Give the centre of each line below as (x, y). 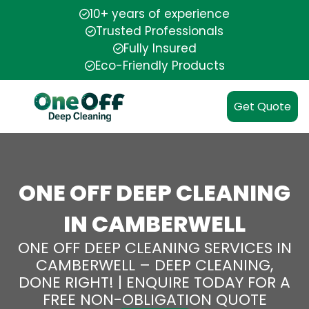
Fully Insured (160, 48)
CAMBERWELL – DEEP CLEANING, (154, 265)
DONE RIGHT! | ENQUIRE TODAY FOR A (154, 282)
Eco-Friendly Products (160, 66)
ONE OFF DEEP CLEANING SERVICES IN (154, 248)
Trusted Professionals (160, 31)
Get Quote (262, 107)
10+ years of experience (160, 14)
